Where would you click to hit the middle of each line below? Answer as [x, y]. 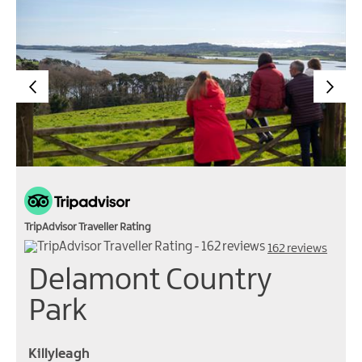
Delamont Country [150, 281]
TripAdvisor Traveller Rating [88, 227]
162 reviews [297, 249]
